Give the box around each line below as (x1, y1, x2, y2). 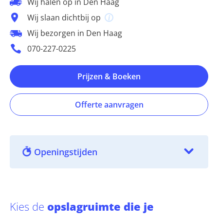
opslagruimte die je (47, 199, 154, 214)
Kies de (10, 199, 47, 214)
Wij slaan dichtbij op (27, 12, 103, 23)
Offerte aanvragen (74, 99, 144, 110)
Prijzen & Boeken (77, 71, 141, 82)
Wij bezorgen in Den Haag (27, 28, 122, 39)
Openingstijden (34, 146, 97, 158)
